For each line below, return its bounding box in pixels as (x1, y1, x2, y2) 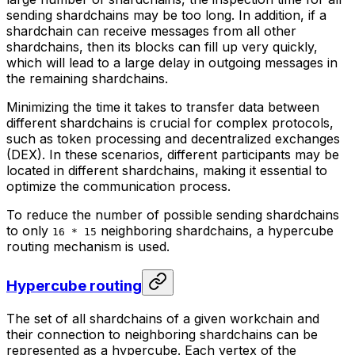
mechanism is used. (49, 239, 170, 255)
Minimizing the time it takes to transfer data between (6, 99, 319, 116)
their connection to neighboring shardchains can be (6, 326, 318, 342)
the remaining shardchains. (6, 71, 168, 87)
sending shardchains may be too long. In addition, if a (6, 7, 326, 24)
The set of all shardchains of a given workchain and (6, 310, 319, 326)
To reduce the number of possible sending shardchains (6, 207, 339, 223)
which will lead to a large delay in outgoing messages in (6, 55, 338, 71)
